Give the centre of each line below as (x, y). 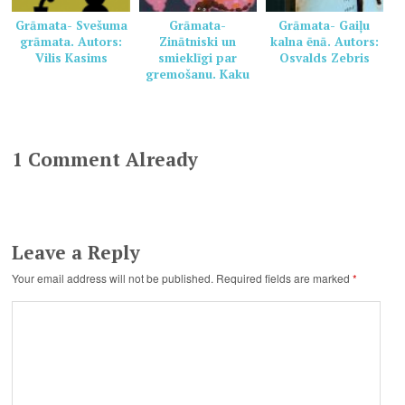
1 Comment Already (105, 160)
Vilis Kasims (71, 58)
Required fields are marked (285, 278)
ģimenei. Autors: (198, 107)
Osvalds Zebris (324, 58)
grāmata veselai (198, 91)
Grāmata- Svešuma (71, 26)
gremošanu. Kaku (198, 75)
